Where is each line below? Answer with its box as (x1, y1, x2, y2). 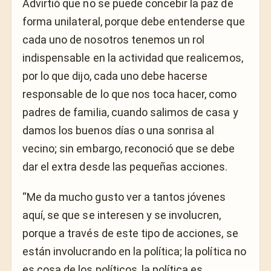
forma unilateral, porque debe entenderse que (22, 15, 245, 28)
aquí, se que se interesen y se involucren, (22, 209, 221, 222)
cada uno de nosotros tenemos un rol (22, 33, 205, 46)
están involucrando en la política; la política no (22, 245, 246, 258)
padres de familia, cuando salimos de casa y (22, 105, 238, 119)
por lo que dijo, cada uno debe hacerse (22, 69, 208, 82)
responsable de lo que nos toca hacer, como (22, 87, 237, 100)
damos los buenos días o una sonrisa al (22, 123, 215, 137)
